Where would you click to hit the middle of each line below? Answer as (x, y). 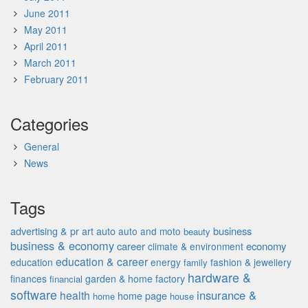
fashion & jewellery (251, 262)
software (34, 295)
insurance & (227, 295)
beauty (197, 231)
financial (66, 279)
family (196, 262)
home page (142, 295)
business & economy (62, 245)
